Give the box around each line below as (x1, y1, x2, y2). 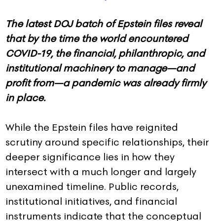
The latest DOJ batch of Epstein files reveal (5, 17, 202, 31)
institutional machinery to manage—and (5, 61, 194, 75)
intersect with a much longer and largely (5, 164, 196, 179)
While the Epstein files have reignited (5, 120, 178, 134)
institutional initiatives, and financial (5, 194, 177, 208)
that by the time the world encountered (5, 32, 188, 46)
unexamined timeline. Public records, (5, 179, 179, 193)
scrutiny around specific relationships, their (5, 135, 209, 149)
